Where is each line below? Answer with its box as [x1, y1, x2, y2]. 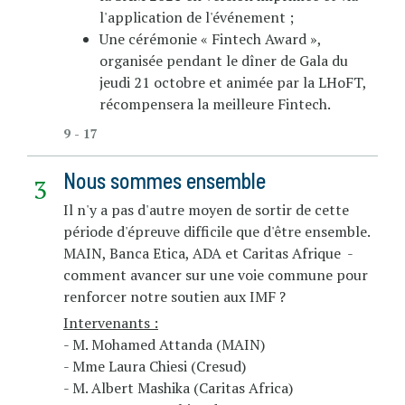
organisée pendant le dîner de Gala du [99, 50, 348, 71]
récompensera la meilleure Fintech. [99, 93, 331, 114]
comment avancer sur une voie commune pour [63, 264, 368, 285]
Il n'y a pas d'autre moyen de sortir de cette [63, 199, 349, 220]
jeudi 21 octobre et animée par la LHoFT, [99, 71, 366, 92]
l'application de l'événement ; [99, 6, 294, 27]
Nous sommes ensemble [63, 166, 266, 193]
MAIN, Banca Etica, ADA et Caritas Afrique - [63, 242, 353, 263]
